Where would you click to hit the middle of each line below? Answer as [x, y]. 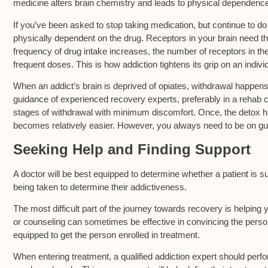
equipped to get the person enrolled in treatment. [106, 234]
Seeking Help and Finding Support [132, 149]
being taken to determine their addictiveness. [100, 187]
